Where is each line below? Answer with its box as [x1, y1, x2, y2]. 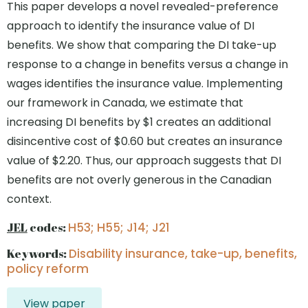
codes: [27, 219, 68, 235]
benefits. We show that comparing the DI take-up [7, 37, 276, 53]
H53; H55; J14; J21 [67, 219, 170, 236]
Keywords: [7, 245, 69, 261]
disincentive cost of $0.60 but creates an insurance [7, 133, 283, 149]
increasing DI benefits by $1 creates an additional [7, 114, 271, 130]
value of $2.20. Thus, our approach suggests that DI [7, 153, 281, 168]
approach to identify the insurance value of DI [7, 18, 254, 34]
